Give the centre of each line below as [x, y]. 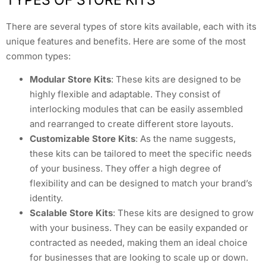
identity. [46, 198]
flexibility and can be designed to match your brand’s [141, 183]
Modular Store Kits [70, 80]
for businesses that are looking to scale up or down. [139, 258]
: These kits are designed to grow [183, 213]
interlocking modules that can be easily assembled [136, 109]
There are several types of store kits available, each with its [131, 26]
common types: [38, 56]
